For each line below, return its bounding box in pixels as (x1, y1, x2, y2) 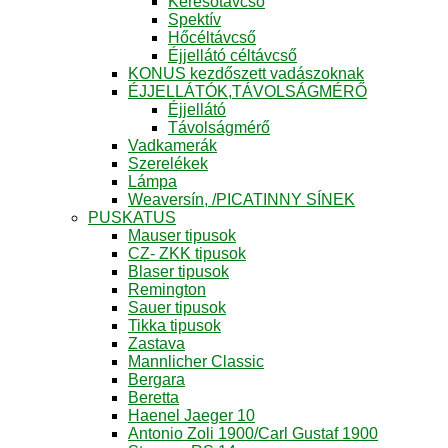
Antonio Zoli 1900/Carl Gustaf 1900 (128, 424, 378, 442)
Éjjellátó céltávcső (168, 46, 297, 64)
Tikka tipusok (128, 316, 221, 334)
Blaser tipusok (128, 262, 229, 280)
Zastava (128, 334, 185, 352)
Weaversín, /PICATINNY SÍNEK (128, 190, 355, 208)
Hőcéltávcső (168, 28, 256, 46)
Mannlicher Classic (128, 352, 264, 370)
